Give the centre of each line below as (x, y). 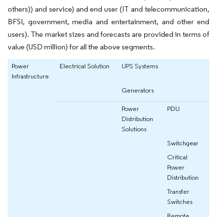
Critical (177, 157)
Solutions (134, 129)
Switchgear (183, 143)
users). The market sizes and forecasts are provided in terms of (108, 34)
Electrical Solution (85, 66)
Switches (180, 201)
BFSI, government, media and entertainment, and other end (108, 21)
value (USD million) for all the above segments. (81, 46)
